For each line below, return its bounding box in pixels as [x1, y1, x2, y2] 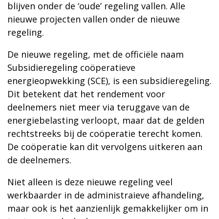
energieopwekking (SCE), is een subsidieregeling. [7, 75, 212, 87]
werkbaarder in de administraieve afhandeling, [7, 189, 204, 201]
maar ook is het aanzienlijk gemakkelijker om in [7, 202, 208, 215]
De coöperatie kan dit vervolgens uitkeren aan [7, 141, 202, 153]
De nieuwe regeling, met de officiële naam [7, 48, 184, 61]
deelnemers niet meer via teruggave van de [7, 101, 190, 113]
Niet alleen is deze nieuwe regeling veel [7, 176, 173, 188]
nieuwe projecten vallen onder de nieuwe [7, 13, 180, 25]
